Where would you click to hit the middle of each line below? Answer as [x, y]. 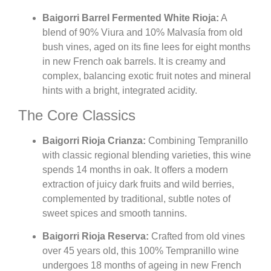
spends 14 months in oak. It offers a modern [135, 169]
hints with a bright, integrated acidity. [120, 91]
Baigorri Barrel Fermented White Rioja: [131, 18]
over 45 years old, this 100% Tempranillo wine [141, 251]
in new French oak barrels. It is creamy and [134, 62]
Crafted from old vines [197, 237]
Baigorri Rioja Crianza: [94, 140]
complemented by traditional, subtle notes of [136, 198]
